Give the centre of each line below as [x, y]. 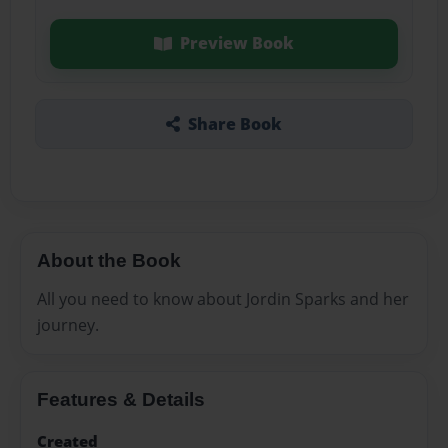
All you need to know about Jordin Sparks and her [223, 298]
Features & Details [121, 399]
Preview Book [236, 43]
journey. [68, 324]
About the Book [109, 260]
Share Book [234, 123]
